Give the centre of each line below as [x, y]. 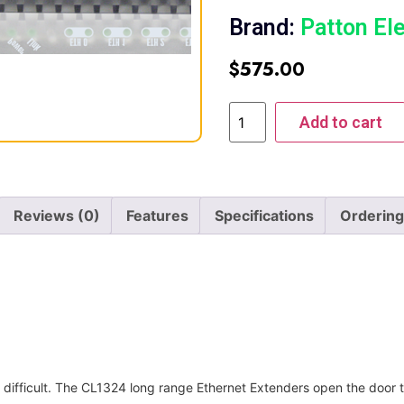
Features [157, 216]
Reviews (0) [57, 216]
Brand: [265, 28]
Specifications [264, 216]
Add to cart [340, 122]
